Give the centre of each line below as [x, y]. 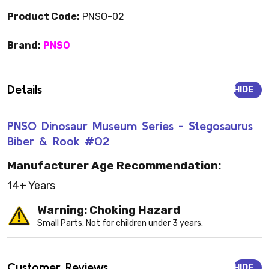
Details [25, 89]
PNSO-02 [102, 16]
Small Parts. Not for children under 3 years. [120, 223]
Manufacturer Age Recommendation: [114, 166]
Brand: [24, 45]
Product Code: [44, 16]
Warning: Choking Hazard [109, 210]
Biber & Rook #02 [58, 141]
